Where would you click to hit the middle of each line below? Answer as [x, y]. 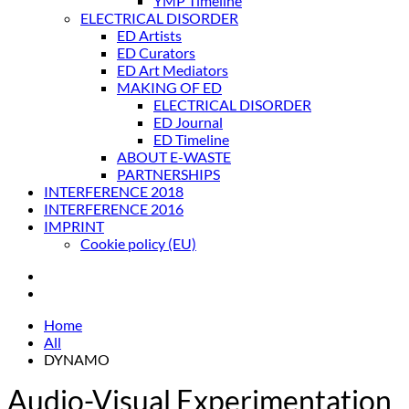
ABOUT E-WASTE [174, 157]
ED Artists [149, 35]
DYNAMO [77, 359]
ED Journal [188, 122]
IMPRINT [74, 226]
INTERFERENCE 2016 [114, 209]
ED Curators [156, 52]
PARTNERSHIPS [168, 174]
